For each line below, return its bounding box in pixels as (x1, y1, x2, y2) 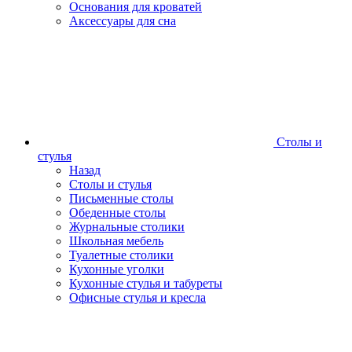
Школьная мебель (69, 234, 163, 248)
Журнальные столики (69, 220, 185, 234)
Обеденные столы (69, 206, 166, 220)
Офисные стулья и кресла (69, 291, 206, 305)
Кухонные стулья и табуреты (69, 277, 222, 291)
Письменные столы (69, 192, 174, 206)
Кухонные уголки (69, 262, 164, 277)
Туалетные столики (69, 248, 174, 262)
